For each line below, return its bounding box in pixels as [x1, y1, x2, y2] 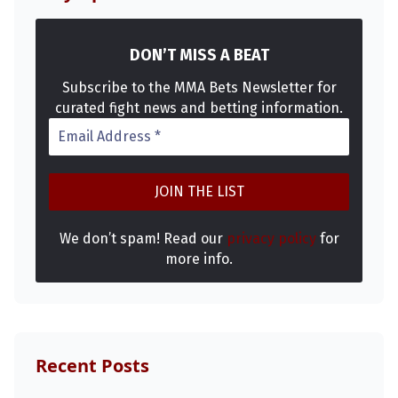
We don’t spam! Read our [59, 230, 227, 248]
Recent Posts [36, 354, 149, 378]
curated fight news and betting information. [55, 99, 343, 117]
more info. [165, 251, 233, 268]
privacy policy [226, 230, 316, 248]
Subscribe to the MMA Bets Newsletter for [61, 79, 337, 97]
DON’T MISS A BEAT [129, 44, 269, 65]
